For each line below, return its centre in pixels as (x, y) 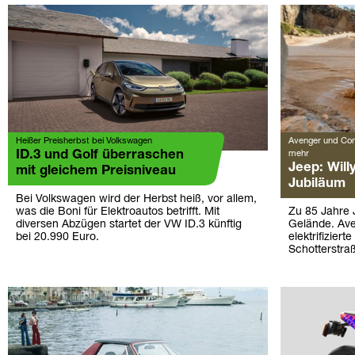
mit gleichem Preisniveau (96, 171)
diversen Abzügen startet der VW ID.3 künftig (129, 225)
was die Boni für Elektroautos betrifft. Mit (118, 212)
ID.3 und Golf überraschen (100, 155)
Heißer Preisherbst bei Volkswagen (84, 141)
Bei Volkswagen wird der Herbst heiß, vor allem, (136, 200)
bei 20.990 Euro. (57, 238)
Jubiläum (317, 184)
